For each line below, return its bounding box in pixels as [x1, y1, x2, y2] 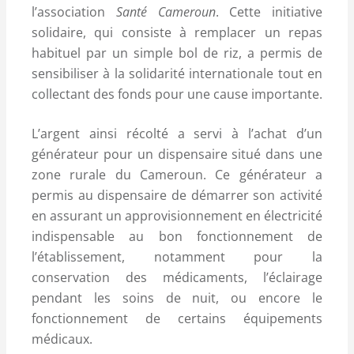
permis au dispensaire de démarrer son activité [32, 186, 322, 204]
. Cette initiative [215, 2, 322, 21]
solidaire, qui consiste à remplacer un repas [32, 23, 322, 41]
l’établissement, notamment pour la [32, 247, 322, 265]
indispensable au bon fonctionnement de [32, 227, 322, 245]
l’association [32, 2, 116, 21]
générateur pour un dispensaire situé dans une [32, 145, 322, 163]
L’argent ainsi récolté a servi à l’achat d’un [32, 124, 322, 142]
